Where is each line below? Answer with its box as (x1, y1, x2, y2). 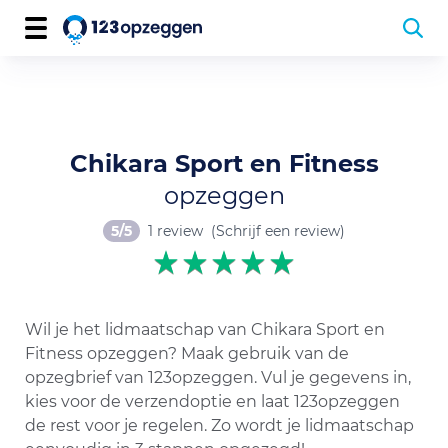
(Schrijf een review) (211, 222, 345, 240)
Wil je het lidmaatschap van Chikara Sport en (25, 320, 385, 339)
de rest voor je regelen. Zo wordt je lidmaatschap (25, 416, 414, 435)
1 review (148, 222, 203, 240)
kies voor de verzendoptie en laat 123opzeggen (25, 392, 400, 411)
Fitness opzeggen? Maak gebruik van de (25, 344, 349, 363)
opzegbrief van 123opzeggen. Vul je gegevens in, (25, 368, 411, 387)
